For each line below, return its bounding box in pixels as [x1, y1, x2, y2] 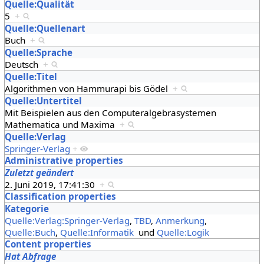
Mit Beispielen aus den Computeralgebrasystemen [4, 106, 216, 118]
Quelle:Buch [4, 226, 55, 238]
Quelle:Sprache [4, 46, 72, 58]
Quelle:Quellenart [4, 22, 85, 34]
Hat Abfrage [4, 250, 56, 262]
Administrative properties [4, 154, 123, 166]
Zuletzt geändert [4, 166, 74, 179]
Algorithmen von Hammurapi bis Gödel [4, 82, 173, 94]
